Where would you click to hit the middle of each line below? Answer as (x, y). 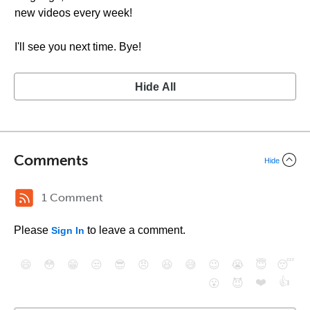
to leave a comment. (135, 230)
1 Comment (72, 198)
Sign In (68, 230)
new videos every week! (73, 13)
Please (33, 230)
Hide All (155, 87)
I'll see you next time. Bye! (78, 47)
